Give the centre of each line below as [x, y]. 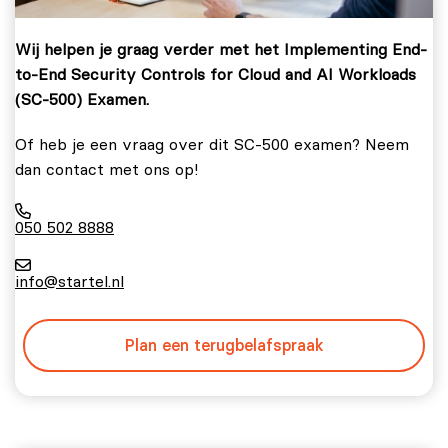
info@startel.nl [69, 281]
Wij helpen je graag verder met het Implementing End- [221, 49]
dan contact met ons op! [106, 169]
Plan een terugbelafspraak [224, 345]
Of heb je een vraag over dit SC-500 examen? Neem [212, 144]
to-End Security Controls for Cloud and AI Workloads [215, 74]
